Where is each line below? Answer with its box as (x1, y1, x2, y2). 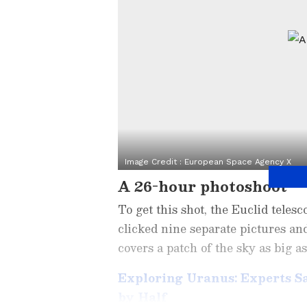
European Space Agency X (184, 156, 291, 167)
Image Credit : (125, 156, 184, 167)
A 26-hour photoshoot (118, 174, 287, 198)
